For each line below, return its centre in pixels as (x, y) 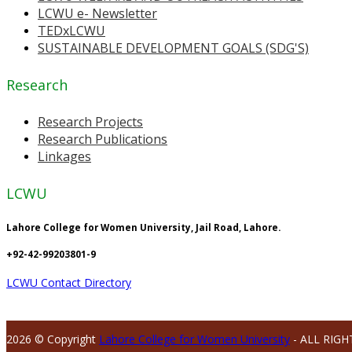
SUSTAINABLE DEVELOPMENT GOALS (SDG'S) (173, 48)
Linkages (64, 156)
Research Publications (103, 139)
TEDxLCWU (71, 30)
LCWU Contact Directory (69, 283)
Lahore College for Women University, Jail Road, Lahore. (143, 227)
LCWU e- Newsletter (97, 13)
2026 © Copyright (53, 339)
